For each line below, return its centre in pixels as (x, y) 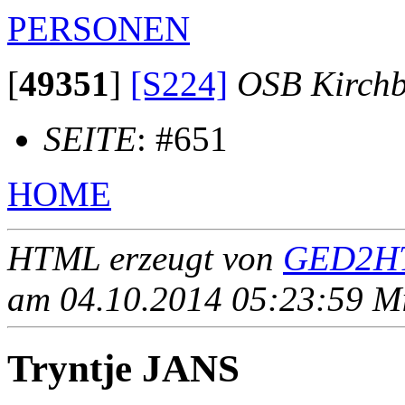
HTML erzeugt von (145, 259)
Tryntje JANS (123, 369)
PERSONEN (99, 29)
